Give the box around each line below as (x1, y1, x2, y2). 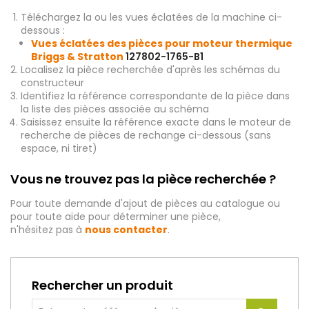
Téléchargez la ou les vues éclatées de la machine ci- (21, 10, 282, 24)
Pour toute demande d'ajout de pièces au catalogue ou (10, 197, 280, 210)
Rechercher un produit (32, 277, 173, 294)
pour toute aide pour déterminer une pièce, (10, 210, 221, 223)
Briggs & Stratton (31, 50, 126, 63)
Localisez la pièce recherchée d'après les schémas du (21, 63, 280, 77)
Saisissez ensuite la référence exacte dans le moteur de (21, 115, 291, 129)
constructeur (21, 76, 84, 90)
